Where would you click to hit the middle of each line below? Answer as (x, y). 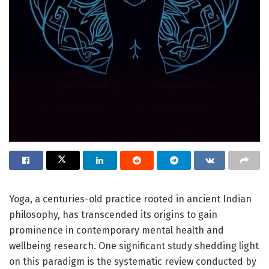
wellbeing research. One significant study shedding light (134, 246)
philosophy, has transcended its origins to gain (113, 214)
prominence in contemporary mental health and (116, 230)
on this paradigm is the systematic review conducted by (133, 261)
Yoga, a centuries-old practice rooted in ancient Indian (130, 199)
